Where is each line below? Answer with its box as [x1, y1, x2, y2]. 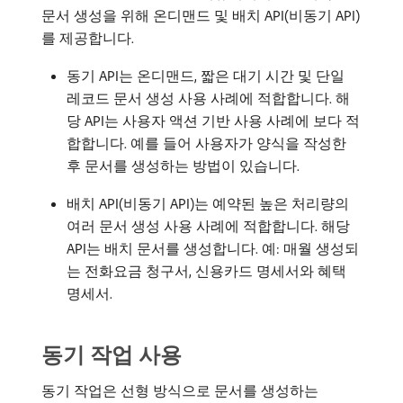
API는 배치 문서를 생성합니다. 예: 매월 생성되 [67, 239, 359, 257]
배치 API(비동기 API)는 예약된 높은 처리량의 [67, 194, 349, 212]
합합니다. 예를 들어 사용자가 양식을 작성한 [67, 134, 346, 152]
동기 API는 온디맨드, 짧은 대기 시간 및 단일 [67, 67, 345, 85]
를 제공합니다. [41, 29, 134, 47]
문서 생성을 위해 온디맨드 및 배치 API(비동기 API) [41, 6, 360, 24]
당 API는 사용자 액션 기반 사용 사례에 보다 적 [67, 112, 360, 130]
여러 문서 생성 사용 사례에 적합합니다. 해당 [67, 217, 350, 235]
